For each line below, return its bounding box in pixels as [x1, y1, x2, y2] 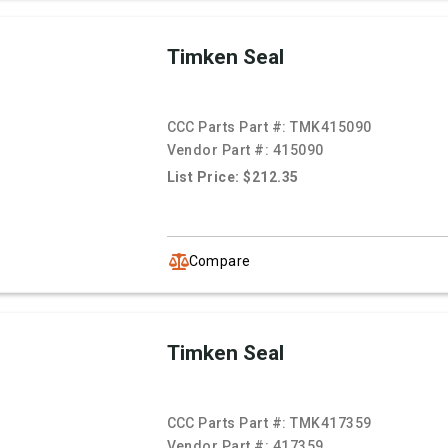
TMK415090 [290, 119, 372, 136]
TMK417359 [290, 415, 372, 432]
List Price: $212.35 [166, 169, 299, 186]
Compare [188, 252, 251, 269]
